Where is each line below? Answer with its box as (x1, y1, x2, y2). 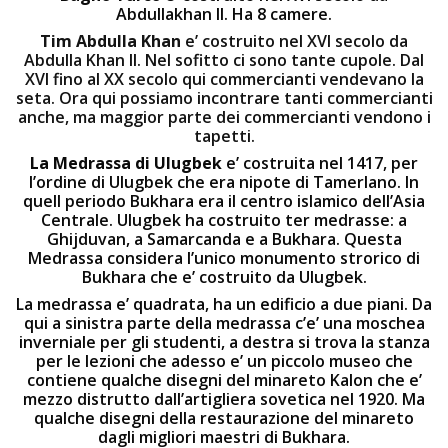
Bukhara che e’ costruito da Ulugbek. (81, 266, 367, 288)
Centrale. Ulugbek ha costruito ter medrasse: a (41, 209, 407, 231)
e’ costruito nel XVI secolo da (185, 30, 408, 52)
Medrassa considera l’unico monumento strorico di (28, 247, 420, 269)
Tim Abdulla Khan (40, 30, 185, 52)
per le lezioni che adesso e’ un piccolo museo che (35, 350, 413, 372)
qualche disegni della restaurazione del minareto (34, 407, 414, 429)
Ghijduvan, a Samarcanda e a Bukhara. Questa (46, 228, 402, 250)
